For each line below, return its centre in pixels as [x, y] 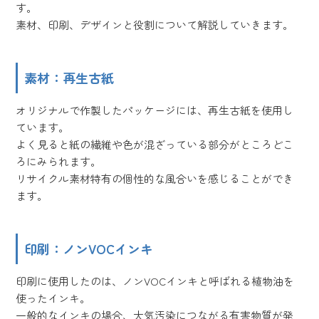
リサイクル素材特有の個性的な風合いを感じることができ [155, 179]
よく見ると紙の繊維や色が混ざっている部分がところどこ [155, 145]
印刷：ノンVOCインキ [89, 248]
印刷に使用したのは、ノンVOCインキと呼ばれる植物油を [155, 281]
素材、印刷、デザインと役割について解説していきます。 [155, 25]
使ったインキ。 [53, 298]
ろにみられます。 [59, 162]
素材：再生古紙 [69, 77]
